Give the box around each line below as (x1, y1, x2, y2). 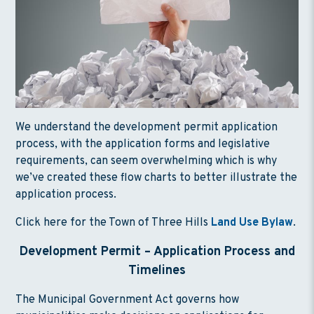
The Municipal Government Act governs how (15, 292, 240, 307)
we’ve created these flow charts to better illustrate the (15, 170, 298, 185)
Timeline (128, 262, 179, 279)
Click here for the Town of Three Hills (15, 215, 212, 230)
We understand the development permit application (15, 120, 278, 135)
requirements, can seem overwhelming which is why (15, 153, 278, 168)
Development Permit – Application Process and (19, 243, 295, 260)
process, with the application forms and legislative (15, 137, 271, 151)
